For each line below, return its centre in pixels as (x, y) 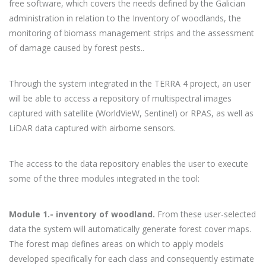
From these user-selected (205, 214)
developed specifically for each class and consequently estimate (132, 259)
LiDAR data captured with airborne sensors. (92, 128)
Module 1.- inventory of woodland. (82, 214)
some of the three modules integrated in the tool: (104, 178)
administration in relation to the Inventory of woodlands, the (125, 18)
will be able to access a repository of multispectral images (120, 98)
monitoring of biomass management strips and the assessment (132, 33)
